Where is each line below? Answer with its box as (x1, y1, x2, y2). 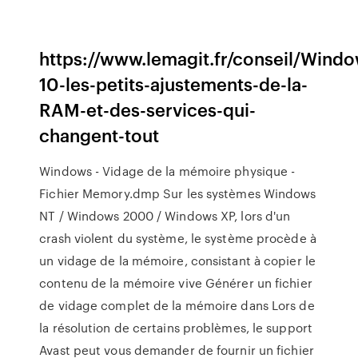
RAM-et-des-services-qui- (39, 97, 257, 121)
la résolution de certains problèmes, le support (39, 319, 312, 336)
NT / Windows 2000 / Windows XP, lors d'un (39, 207, 291, 225)
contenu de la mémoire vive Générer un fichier (39, 274, 312, 292)
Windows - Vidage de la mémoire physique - (39, 162, 296, 180)
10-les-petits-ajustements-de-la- (39, 71, 308, 96)
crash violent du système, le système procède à (39, 229, 316, 247)
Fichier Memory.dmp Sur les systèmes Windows (39, 185, 316, 202)
